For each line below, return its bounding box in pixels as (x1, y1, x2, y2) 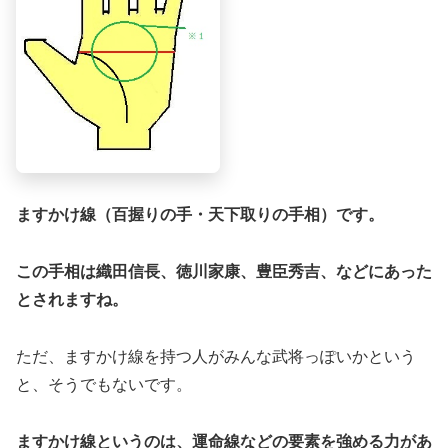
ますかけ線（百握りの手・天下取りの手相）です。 (16, 206, 384, 224)
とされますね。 (16, 291, 128, 309)
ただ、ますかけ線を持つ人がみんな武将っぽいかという (16, 347, 416, 365)
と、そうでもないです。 (16, 375, 192, 393)
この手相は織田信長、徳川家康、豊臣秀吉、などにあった (16, 263, 432, 281)
